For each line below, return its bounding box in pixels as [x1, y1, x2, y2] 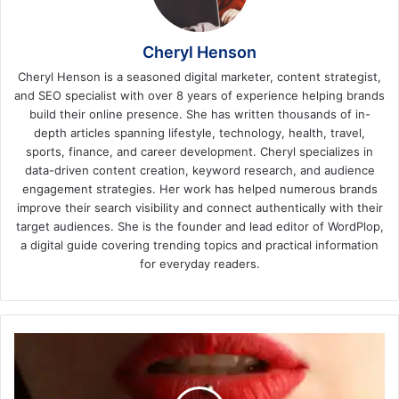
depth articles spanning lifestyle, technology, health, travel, [34, 125, 365, 140]
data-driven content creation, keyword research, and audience [24, 162, 375, 177]
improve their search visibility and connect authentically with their [16, 199, 383, 215]
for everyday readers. [139, 256, 260, 271]
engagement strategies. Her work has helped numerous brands [21, 181, 378, 196]
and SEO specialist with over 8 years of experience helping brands [14, 87, 385, 102]
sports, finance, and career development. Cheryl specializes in [26, 143, 373, 159]
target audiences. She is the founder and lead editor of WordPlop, [15, 218, 384, 233]
